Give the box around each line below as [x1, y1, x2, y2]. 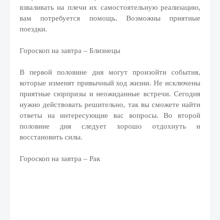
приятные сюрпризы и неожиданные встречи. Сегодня [20, 90, 200, 98]
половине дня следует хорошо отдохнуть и [20, 122, 200, 130]
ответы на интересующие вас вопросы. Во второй [20, 111, 200, 119]
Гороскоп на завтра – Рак [20, 155, 100, 163]
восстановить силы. [20, 133, 82, 141]
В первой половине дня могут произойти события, [20, 68, 200, 76]
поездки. [20, 25, 47, 33]
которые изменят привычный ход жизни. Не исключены [20, 79, 200, 87]
